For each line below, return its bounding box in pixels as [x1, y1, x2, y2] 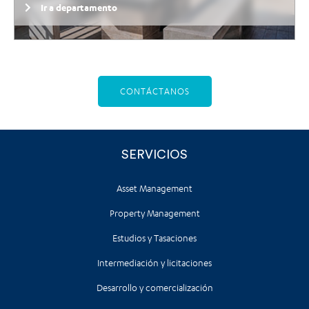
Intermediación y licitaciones [97, 257, 212, 268]
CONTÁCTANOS [119, 86, 190, 97]
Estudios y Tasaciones [112, 232, 197, 243]
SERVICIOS [121, 148, 188, 161]
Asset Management [117, 183, 192, 194]
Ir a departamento [40, 1, 117, 13]
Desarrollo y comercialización [96, 282, 213, 293]
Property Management [109, 208, 200, 219]
